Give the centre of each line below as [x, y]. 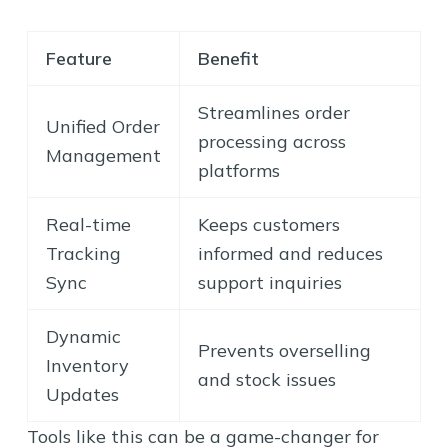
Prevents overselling [284, 350]
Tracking [83, 253]
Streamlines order [273, 112]
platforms [238, 170]
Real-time [88, 224]
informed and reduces [290, 253]
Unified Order [102, 126]
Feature [78, 58]
